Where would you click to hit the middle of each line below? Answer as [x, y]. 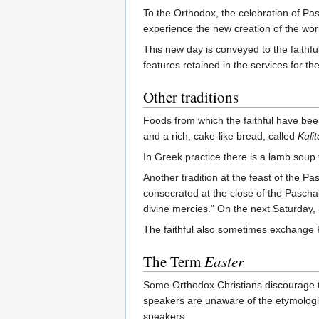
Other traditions [191, 96]
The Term [174, 261]
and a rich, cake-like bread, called [220, 136]
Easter [224, 261]
